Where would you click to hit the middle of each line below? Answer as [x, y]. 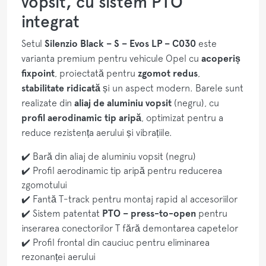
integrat [50, 21]
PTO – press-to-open [149, 213]
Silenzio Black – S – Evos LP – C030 [120, 43]
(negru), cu [195, 102]
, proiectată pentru [96, 73]
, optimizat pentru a [182, 117]
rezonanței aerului [58, 256]
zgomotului [44, 184]
